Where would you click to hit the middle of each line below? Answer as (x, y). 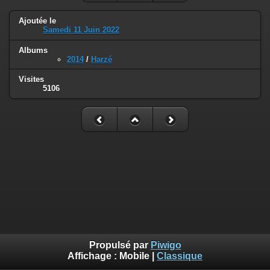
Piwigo (166, 245)
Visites (31, 80)
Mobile (134, 256)
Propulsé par (120, 245)
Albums (33, 50)
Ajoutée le (37, 20)
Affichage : (93, 256)
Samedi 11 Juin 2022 (81, 30)
